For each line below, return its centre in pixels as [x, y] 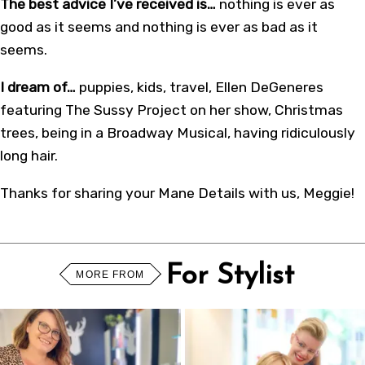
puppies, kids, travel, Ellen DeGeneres [200, 88]
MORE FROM [110, 274]
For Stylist [230, 276]
